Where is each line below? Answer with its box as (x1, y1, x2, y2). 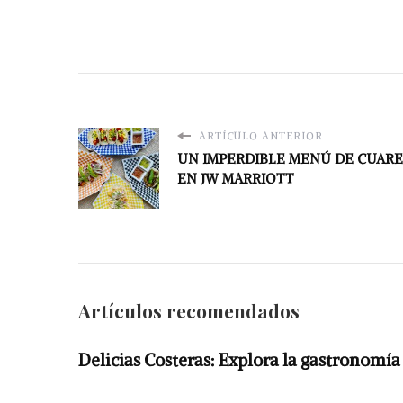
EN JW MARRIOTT (177, 170, 294, 188)
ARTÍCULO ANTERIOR (195, 130, 323, 143)
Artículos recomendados (78, 299, 300, 324)
